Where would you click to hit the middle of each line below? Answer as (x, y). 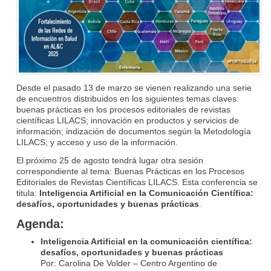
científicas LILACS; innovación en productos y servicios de (128, 120)
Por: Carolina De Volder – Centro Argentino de (129, 263)
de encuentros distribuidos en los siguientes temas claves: (128, 98)
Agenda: (40, 224)
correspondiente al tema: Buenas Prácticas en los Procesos (130, 171)
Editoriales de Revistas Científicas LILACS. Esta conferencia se (137, 182)
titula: (28, 193)
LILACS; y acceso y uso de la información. (97, 142)
